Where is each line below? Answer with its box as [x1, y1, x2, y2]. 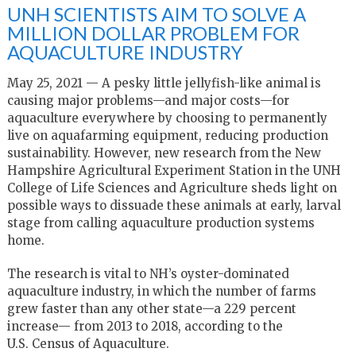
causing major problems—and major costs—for [6, 92, 289, 108]
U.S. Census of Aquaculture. [6, 335, 169, 351]
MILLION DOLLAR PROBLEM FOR [6, 21, 300, 44]
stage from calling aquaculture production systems [6, 215, 315, 230]
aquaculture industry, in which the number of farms [6, 283, 316, 299]
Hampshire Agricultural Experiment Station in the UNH [6, 162, 341, 178]
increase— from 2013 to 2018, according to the [6, 318, 283, 334]
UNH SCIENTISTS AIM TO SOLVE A [6, 2, 306, 25]
